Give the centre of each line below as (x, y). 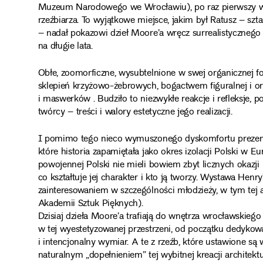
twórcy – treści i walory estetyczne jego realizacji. (135, 112)
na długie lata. (65, 46)
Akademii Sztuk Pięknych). (90, 204)
